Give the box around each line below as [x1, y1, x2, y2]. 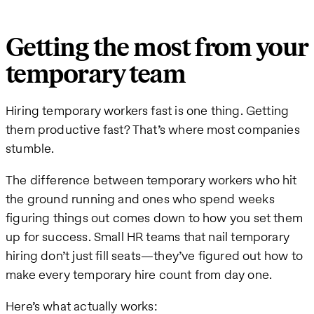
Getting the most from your [6, 32, 308, 64]
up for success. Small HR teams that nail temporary [6, 228, 289, 246]
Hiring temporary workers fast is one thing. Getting [6, 102, 289, 120]
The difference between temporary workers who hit [6, 171, 297, 189]
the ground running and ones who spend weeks [6, 190, 275, 208]
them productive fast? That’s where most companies [6, 121, 300, 139]
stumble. [6, 139, 55, 158]
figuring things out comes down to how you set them [6, 209, 303, 227]
